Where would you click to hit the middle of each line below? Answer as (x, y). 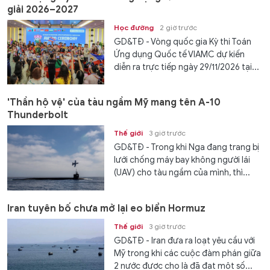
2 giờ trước (179, 27)
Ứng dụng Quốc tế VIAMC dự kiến (180, 54)
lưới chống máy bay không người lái (182, 160)
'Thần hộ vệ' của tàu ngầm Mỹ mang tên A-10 (114, 103)
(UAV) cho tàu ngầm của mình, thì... (182, 173)
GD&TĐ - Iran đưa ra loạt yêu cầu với (185, 240)
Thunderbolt (38, 115)
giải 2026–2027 (43, 9)
